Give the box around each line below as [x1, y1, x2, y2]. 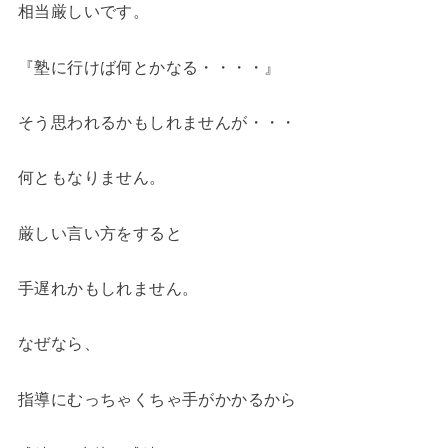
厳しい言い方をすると [17, 223, 183, 242]
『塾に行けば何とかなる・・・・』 [17, 57, 281, 76]
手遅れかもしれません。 [17, 279, 199, 298]
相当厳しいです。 [17, 2, 150, 21]
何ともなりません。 [17, 168, 166, 187]
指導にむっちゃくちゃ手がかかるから [17, 389, 297, 408]
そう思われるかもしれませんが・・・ [17, 112, 297, 131]
